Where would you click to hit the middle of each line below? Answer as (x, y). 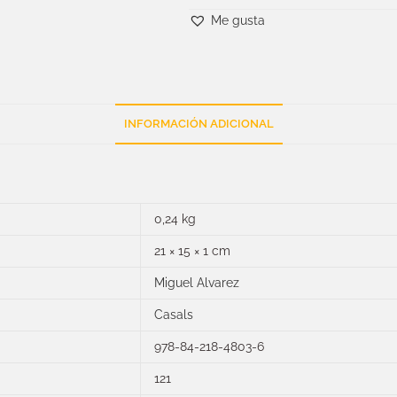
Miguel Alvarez (197, 283)
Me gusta (238, 20)
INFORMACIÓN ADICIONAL (198, 124)
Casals (174, 315)
